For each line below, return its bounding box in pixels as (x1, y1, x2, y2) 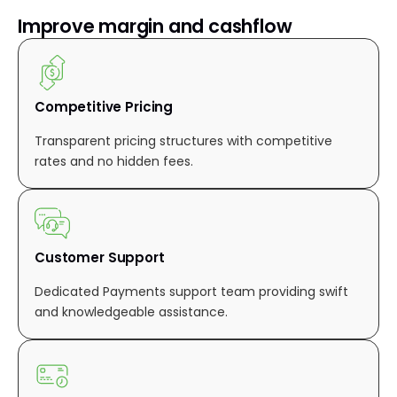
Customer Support (35, 248, 165, 267)
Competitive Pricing (35, 97, 174, 116)
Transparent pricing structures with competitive (35, 132, 332, 150)
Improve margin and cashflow (18, 13, 292, 39)
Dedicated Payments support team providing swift (35, 283, 348, 300)
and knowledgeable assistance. (35, 303, 228, 321)
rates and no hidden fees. (35, 152, 193, 170)
